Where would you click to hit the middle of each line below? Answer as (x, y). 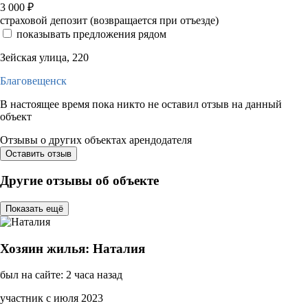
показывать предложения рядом (91, 34)
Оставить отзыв (38, 153)
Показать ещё (34, 208)
